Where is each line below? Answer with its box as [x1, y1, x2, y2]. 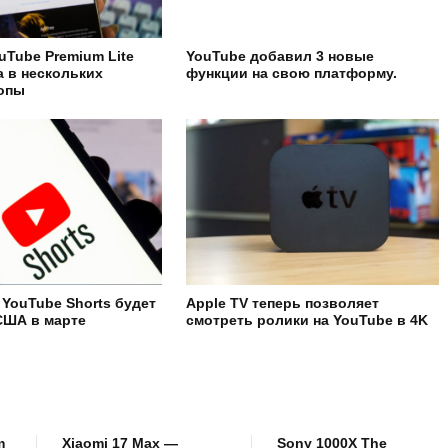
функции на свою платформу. [186, 65, 398, 82]
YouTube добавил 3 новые [186, 48, 375, 65]
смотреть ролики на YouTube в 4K [186, 312, 429, 329]
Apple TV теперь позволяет [186, 295, 380, 312]
